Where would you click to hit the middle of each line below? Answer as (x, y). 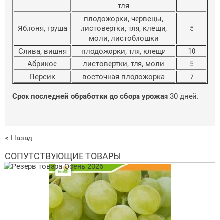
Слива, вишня (42, 51)
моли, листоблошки (124, 38)
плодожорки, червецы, (124, 18)
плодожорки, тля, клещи (124, 51)
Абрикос (42, 64)
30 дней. (183, 96)
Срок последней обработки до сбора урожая (90, 96)
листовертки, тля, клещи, (124, 28)
